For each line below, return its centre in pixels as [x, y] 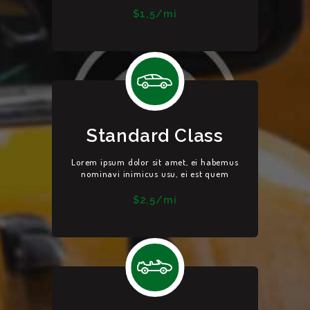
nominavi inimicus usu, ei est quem [155, 174]
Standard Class [155, 135]
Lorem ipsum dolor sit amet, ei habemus [155, 162]
